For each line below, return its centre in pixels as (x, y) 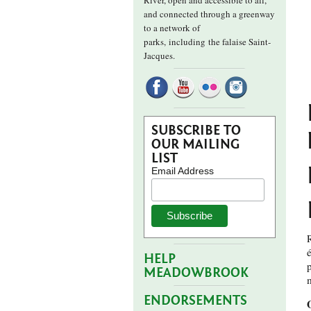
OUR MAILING (195, 144)
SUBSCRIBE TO (196, 131)
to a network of (172, 28)
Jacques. (159, 56)
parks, (155, 42)
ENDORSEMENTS (195, 301)
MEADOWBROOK (196, 273)
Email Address (183, 171)
